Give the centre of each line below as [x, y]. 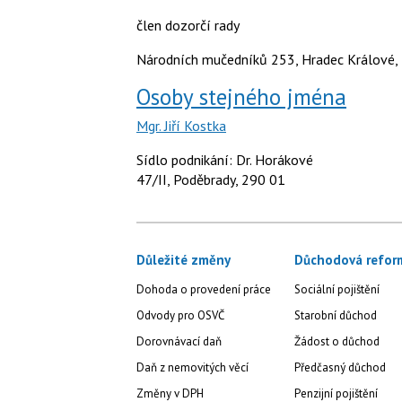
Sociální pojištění [336, 289]
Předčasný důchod [340, 367]
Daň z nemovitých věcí [192, 367]
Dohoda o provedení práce [204, 289]
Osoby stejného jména [241, 96]
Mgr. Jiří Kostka [181, 125]
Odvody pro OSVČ [180, 315]
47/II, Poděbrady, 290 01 [211, 179]
